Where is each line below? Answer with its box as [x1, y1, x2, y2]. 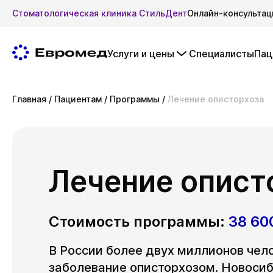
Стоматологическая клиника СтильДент [12, 8, 187, 18]
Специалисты [189, 48, 254, 60]
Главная [12, 94, 46, 104]
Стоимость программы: [49, 213, 229, 230]
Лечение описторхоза [168, 94, 264, 104]
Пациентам [54, 94, 102, 104]
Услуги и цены [107, 48, 174, 60]
